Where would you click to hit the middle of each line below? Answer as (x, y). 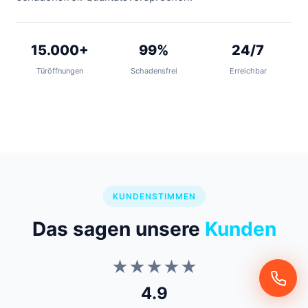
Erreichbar (248, 71)
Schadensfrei (154, 71)
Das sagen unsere (118, 229)
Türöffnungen (60, 71)
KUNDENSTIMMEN (154, 197)
